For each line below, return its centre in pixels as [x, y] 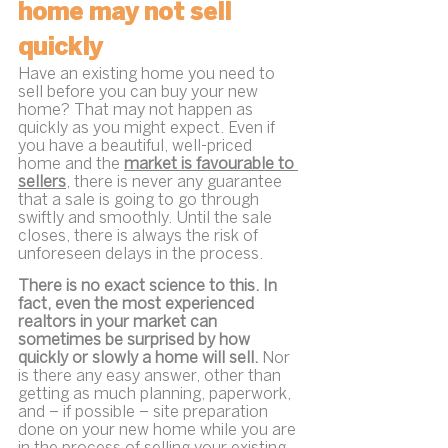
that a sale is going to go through [140, 201]
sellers [42, 183]
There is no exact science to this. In [149, 286]
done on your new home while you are [159, 430]
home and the [71, 165]
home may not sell [127, 14]
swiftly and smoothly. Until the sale [147, 219]
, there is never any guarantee [176, 183]
